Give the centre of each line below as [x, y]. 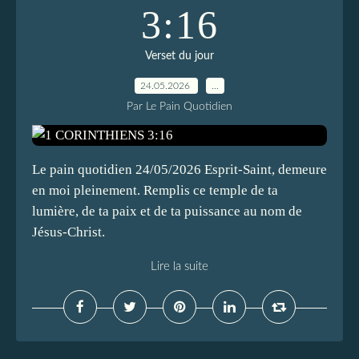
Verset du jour [179, 56]
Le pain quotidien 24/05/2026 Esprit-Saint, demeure [179, 169]
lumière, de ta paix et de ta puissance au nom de [167, 211]
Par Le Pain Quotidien [179, 107]
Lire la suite [179, 266]
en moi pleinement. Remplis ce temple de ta [155, 190]
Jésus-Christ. [69, 232]
